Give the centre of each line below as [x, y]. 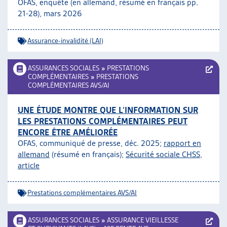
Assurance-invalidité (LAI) [65, 41]
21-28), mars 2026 [50, 13]
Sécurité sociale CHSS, [164, 154]
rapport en [182, 143]
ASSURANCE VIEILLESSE [143, 220]
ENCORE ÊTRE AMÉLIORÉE [68, 132]
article [29, 165]
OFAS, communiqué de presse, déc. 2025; [91, 143]
